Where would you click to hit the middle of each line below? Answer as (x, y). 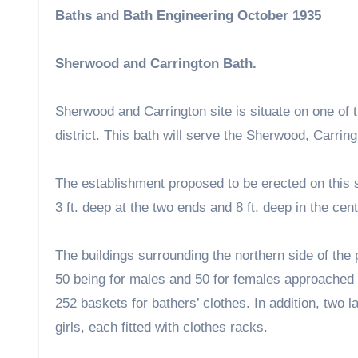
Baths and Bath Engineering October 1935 (188, 16)
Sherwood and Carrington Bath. (156, 64)
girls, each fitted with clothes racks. (161, 328)
